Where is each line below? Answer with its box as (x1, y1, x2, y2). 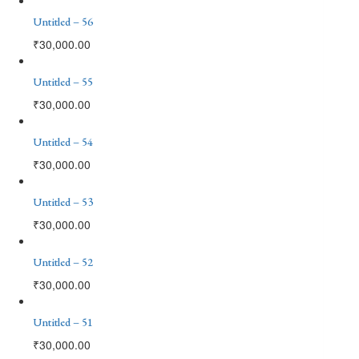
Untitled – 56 (33, 14, 93, 29)
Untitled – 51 (33, 314, 93, 329)
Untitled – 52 (33, 254, 93, 269)
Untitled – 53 (33, 194, 93, 209)
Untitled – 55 (33, 74, 93, 89)
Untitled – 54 (33, 134, 93, 149)
